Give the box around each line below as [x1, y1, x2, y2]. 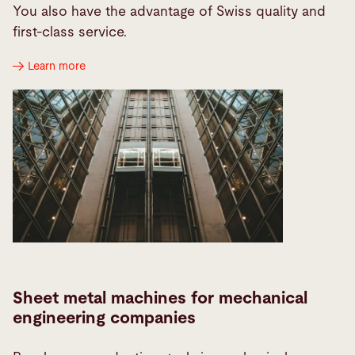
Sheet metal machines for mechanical [13, 289, 307, 307]
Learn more [28, 60, 86, 72]
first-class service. [13, 25, 127, 39]
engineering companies [13, 309, 196, 326]
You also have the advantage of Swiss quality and [13, 4, 326, 18]
